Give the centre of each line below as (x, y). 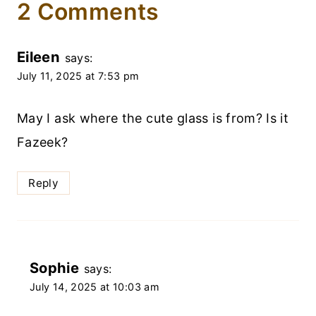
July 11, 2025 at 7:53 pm (78, 75)
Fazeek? (43, 142)
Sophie (55, 268)
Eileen (39, 56)
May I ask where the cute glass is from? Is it (153, 119)
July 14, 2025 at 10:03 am (95, 287)
